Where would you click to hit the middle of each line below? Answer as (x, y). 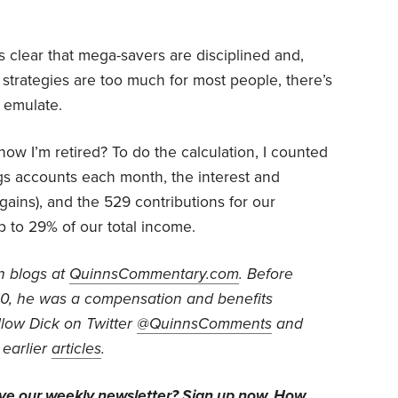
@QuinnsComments (204, 323)
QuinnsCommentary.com (154, 274)
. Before (266, 274)
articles (76, 348)
